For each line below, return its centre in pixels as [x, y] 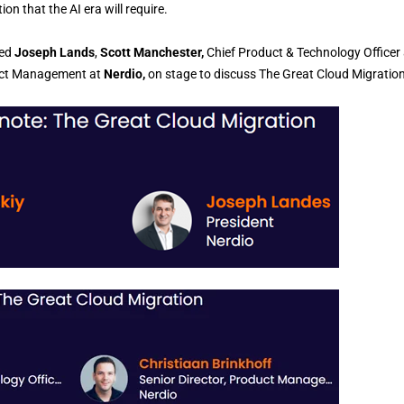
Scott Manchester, [153, 52]
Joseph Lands [55, 52]
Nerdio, [124, 73]
